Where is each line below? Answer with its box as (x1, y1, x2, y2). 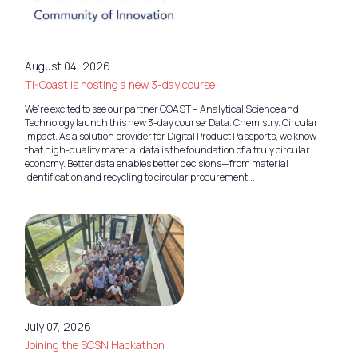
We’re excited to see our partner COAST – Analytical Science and (24, 101, 299, 116)
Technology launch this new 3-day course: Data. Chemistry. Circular (24, 115, 318, 129)
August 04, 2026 (24, 58, 110, 74)
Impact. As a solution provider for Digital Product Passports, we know (24, 129, 316, 143)
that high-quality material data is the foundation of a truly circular (24, 142, 310, 157)
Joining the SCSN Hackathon (24, 337, 165, 353)
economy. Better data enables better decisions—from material (24, 156, 288, 170)
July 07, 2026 (24, 318, 91, 334)
